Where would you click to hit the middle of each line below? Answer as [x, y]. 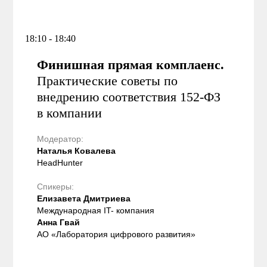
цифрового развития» [152, 234]
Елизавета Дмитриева [84, 198]
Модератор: [60, 139]
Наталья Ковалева [77, 150]
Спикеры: [56, 186]
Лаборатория [82, 234]
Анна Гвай [59, 222]
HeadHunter [60, 162]
